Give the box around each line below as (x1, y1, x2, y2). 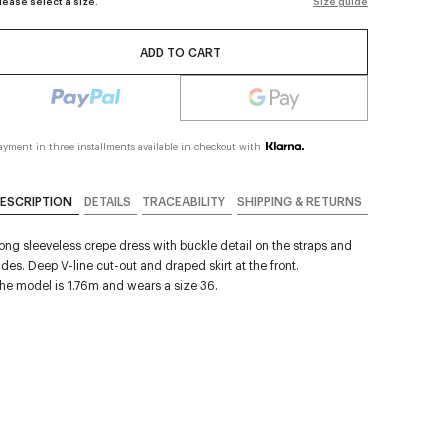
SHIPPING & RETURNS (236, 193, 362, 209)
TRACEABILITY (142, 193, 225, 209)
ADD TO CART (139, 44, 221, 60)
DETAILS (83, 193, 131, 209)
